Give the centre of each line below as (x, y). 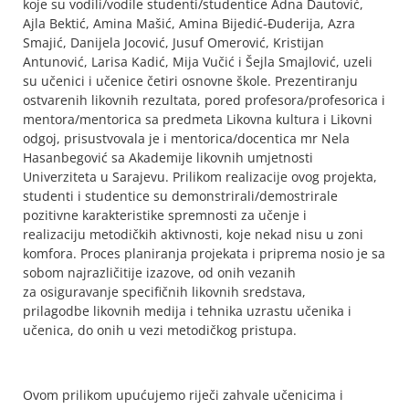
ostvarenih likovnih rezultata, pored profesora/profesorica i (204, 100)
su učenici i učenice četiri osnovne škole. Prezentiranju (190, 80)
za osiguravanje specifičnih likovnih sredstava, (164, 291)
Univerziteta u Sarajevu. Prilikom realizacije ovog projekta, (200, 176)
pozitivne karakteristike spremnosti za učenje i (165, 215)
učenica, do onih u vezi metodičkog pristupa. (160, 330)
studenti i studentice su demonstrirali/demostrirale (180, 195)
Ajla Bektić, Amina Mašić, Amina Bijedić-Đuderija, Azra (189, 23)
